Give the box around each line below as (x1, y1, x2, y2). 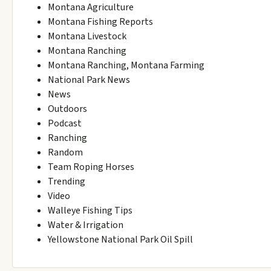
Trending (48, 175, 85, 189)
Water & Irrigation (48, 218, 123, 232)
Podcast (48, 117, 82, 131)
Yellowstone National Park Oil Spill (48, 233, 193, 247)
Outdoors (48, 102, 87, 116)
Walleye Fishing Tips (48, 204, 132, 218)
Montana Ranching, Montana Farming (48, 59, 204, 73)
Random (48, 146, 83, 160)
